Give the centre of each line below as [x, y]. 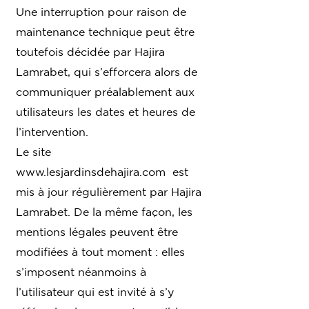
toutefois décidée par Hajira [90, 51]
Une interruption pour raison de [101, 11]
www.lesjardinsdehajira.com [91, 171]
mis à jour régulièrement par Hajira [109, 191]
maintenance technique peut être [105, 31]
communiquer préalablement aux [105, 91]
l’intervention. [52, 131]
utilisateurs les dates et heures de [106, 111]
